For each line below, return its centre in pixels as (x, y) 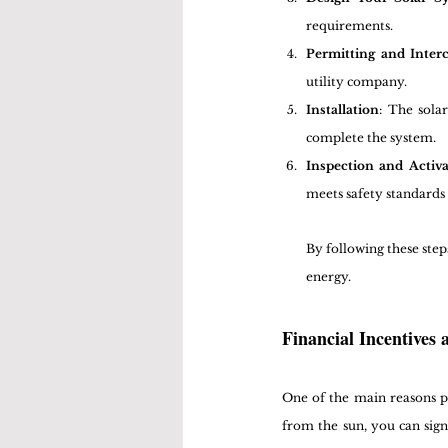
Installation (342, 110)
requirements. (349, 26)
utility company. (356, 82)
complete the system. (371, 138)
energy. (328, 277)
